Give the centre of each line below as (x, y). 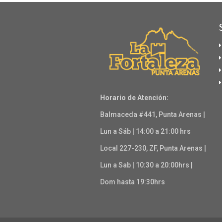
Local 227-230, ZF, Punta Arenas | (153, 148)
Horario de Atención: (134, 98)
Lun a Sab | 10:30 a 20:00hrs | (146, 165)
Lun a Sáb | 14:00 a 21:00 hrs (145, 132)
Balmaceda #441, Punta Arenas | (153, 115)
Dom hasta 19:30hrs (133, 182)
